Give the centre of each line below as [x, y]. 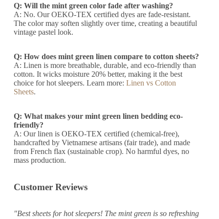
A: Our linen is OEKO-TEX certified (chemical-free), [97, 134]
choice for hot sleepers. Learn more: [70, 83]
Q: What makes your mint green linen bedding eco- [98, 116]
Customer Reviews [51, 187]
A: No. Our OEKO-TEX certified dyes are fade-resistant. [102, 14]
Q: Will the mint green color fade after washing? [93, 6]
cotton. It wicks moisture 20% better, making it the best [98, 74]
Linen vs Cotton [151, 83]
